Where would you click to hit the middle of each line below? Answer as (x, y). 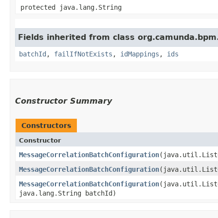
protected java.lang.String (71, 7)
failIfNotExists (83, 54)
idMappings (140, 54)
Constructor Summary (64, 101)
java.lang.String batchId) (68, 193)
